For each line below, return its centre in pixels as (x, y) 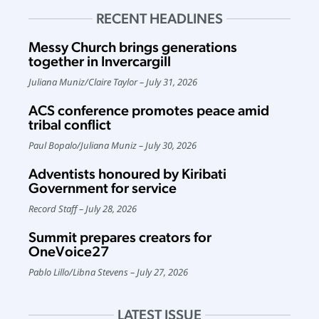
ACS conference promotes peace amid (149, 111)
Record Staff (53, 209)
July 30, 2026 (171, 146)
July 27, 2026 (162, 272)
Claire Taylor (113, 82)
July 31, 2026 (172, 82)
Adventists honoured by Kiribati (127, 174)
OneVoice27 (69, 252)
